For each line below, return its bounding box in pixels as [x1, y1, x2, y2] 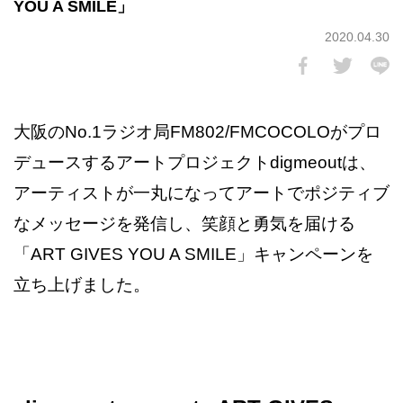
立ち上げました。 [13, 274, 150, 294]
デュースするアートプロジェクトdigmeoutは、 [13, 152, 376, 172]
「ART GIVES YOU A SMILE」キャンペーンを [13, 244, 373, 264]
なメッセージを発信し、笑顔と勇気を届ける [13, 213, 355, 233]
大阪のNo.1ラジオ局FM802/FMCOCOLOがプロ [13, 121, 381, 141]
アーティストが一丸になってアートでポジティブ [13, 183, 390, 202]
